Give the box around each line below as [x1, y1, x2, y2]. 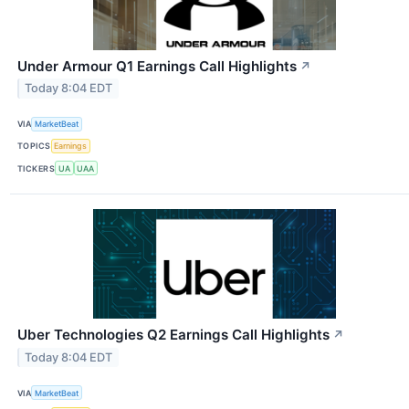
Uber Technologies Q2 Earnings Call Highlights [17, 326, 330, 344]
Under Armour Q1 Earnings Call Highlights [17, 57, 297, 75]
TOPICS [17, 141, 51, 152]
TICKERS [17, 163, 56, 173]
